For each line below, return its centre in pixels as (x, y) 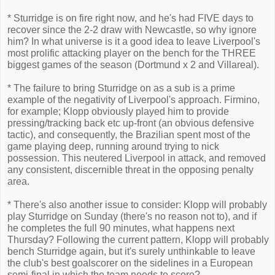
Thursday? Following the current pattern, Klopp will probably (138, 240)
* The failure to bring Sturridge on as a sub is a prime (121, 88)
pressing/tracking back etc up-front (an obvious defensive (131, 123)
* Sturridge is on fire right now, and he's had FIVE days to (130, 18)
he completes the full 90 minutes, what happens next (121, 228)
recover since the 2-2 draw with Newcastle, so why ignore (132, 30)
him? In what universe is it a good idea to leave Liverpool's (134, 41)
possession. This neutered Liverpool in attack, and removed (137, 158)
